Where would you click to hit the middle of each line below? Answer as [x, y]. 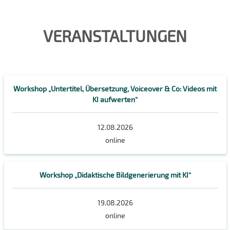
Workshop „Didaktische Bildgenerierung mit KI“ [115, 175]
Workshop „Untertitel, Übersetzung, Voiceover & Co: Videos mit [115, 89]
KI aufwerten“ [115, 100]
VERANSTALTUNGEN [115, 36]
